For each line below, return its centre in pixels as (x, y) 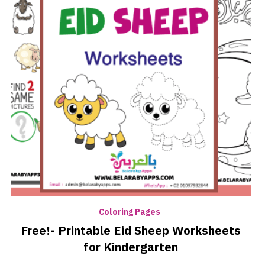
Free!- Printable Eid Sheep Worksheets (131, 230)
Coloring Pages (129, 212)
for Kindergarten (131, 247)
